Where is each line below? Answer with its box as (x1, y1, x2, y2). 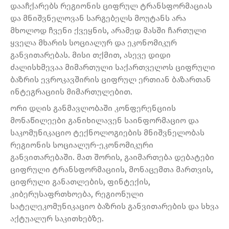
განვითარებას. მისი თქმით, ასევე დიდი (10, 50, 171, 60)
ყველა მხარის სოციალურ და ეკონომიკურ (10, 38, 177, 48)
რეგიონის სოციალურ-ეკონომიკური (10, 140, 153, 150)
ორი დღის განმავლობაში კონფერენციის (10, 103, 176, 113)
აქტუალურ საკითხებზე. (10, 214, 104, 224)
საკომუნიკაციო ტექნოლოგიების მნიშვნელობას (10, 128, 204, 138)
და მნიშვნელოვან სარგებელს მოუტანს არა (10, 13, 186, 24)
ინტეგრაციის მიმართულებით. (10, 87, 132, 97)
